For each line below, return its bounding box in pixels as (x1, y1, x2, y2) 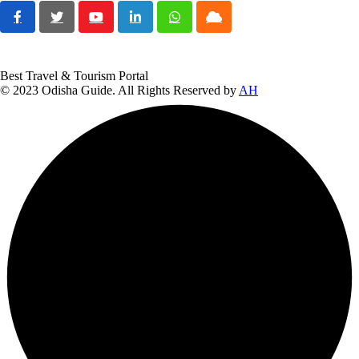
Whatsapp (173, 15, 224, 30)
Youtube (95, 15, 138, 30)
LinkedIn (134, 15, 181, 30)
